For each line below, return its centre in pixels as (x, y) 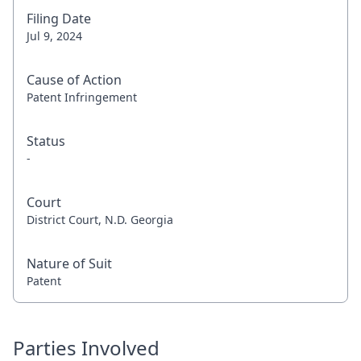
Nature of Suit (69, 263)
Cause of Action (74, 80)
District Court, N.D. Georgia (100, 220)
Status (46, 141)
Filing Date (59, 19)
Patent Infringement (82, 97)
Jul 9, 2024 (54, 36)
